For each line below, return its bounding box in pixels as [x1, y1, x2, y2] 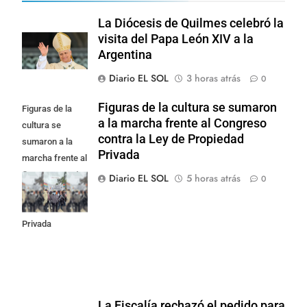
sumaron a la [22, 136, 73, 147]
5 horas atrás [186, 171, 241, 185]
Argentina [98, 47, 152, 62]
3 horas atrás [186, 71, 241, 85]
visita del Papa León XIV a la [98, 32, 254, 46]
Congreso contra [22, 169, 87, 180]
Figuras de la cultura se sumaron [98, 100, 277, 114]
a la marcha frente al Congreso [98, 116, 267, 130]
